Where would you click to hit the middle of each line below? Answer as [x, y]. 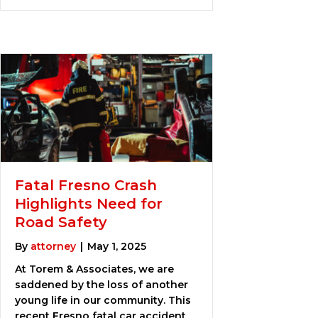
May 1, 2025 [117, 246]
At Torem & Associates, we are [94, 269]
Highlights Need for [89, 203]
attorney [53, 246]
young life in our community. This [103, 300]
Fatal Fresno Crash [86, 185]
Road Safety [61, 222]
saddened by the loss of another [102, 284]
